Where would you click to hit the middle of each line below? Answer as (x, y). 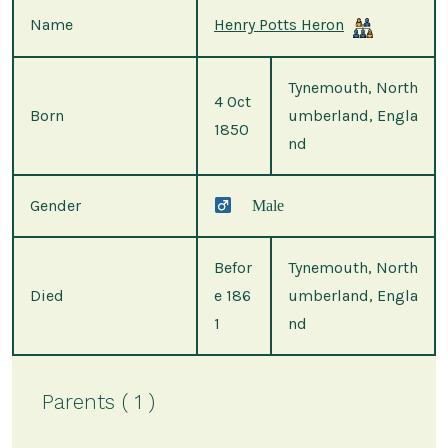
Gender (55, 206)
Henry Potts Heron (279, 25)
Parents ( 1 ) (98, 402)
